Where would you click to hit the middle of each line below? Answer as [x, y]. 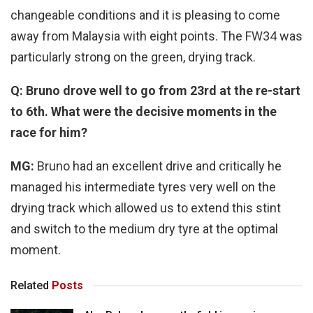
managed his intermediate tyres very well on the [143, 187]
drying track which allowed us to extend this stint [146, 208]
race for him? [49, 133]
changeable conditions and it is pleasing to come [145, 15]
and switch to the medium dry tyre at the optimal [144, 229]
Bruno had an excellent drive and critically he [158, 166]
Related [30, 286]
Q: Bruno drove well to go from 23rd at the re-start [155, 91]
